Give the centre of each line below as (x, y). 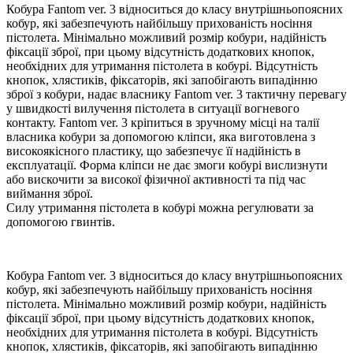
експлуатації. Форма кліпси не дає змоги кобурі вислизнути (167, 165)
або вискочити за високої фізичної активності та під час (156, 180)
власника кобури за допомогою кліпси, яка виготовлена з (161, 137)
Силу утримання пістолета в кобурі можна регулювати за (160, 208)
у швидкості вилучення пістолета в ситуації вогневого (153, 109)
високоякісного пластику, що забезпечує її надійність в (154, 151)
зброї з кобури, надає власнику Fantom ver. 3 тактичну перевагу (176, 95)
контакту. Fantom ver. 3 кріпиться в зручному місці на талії (163, 123)
